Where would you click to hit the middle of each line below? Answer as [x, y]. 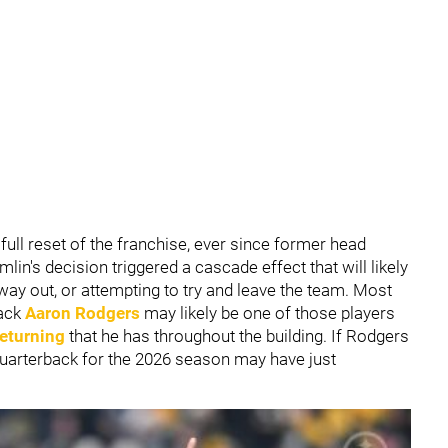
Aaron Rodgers [82, 313]
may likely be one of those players [267, 313]
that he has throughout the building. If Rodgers [237, 336]
